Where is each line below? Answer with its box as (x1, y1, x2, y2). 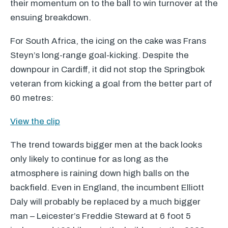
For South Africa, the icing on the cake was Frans (10, 36, 206, 46)
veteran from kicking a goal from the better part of (10, 79, 212, 89)
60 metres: (10, 93, 53, 103)
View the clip (10, 117, 60, 126)
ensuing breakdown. (10, 13, 91, 22)
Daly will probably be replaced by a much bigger (10, 197, 201, 207)
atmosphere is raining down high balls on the (10, 168, 189, 178)
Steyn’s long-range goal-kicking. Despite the (10, 50, 189, 60)
